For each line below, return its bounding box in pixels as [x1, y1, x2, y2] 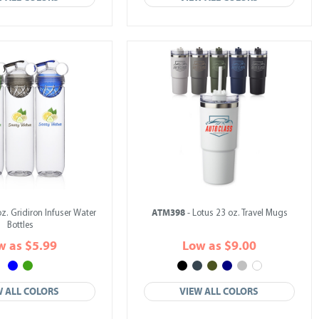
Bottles [6, 221, 33, 230]
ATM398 [151, 207, 185, 219]
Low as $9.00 [182, 239, 256, 253]
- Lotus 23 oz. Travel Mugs [184, 209, 288, 218]
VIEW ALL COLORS [179, 286, 259, 298]
